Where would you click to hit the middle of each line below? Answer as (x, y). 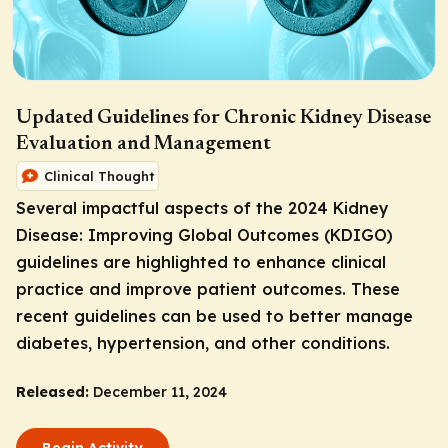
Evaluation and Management (143, 143)
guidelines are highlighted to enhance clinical (201, 261)
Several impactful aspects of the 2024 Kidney (202, 207)
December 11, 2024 (160, 391)
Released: (52, 391)
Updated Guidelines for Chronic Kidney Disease (223, 117)
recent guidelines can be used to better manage (214, 315)
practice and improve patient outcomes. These (208, 288)
